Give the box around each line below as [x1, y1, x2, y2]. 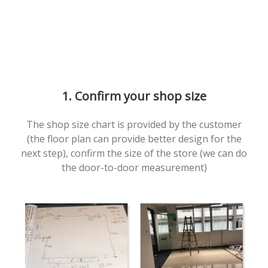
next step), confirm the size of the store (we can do [21, 147, 247, 160]
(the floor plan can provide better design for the [26, 132, 242, 145]
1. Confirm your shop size [62, 88, 206, 104]
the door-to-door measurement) [61, 161, 207, 174]
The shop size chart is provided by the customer [26, 118, 242, 131]
